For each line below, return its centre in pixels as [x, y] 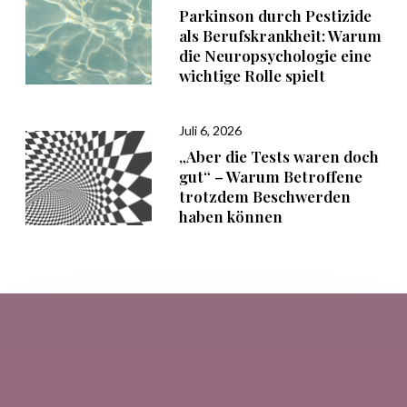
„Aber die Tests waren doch [278, 157]
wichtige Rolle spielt [252, 76]
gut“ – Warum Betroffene [270, 177]
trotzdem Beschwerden [264, 197]
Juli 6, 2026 [210, 131]
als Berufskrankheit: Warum [280, 36]
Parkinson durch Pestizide [275, 16]
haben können [230, 217]
